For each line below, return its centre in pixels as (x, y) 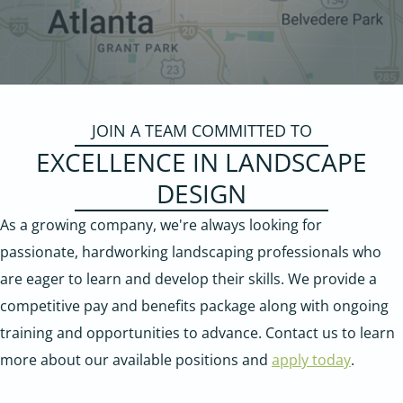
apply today (311, 359)
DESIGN (201, 193)
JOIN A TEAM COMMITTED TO (201, 130)
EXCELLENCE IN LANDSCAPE (201, 161)
